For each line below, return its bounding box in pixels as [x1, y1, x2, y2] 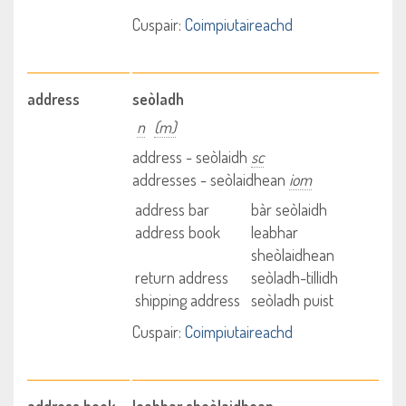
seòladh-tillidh [250, 267, 338, 287]
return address [135, 267, 229, 287]
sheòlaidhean [250, 245, 334, 265]
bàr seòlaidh [250, 199, 327, 219]
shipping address [135, 290, 241, 310]
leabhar [250, 222, 298, 242]
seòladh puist [250, 290, 333, 310]
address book [135, 222, 221, 242]
